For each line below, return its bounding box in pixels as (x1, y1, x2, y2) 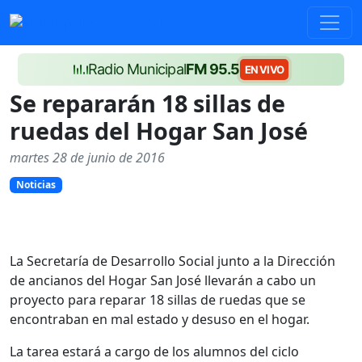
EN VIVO (244, 63, 284, 76)
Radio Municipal (88, 61, 187, 78)
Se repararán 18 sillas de (10, 87, 285, 119)
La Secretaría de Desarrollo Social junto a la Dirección (10, 252, 335, 271)
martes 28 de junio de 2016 (10, 149, 165, 166)
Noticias (15, 178, 56, 192)
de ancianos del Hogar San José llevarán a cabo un (10, 271, 316, 290)
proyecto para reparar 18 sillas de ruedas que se (10, 291, 305, 309)
